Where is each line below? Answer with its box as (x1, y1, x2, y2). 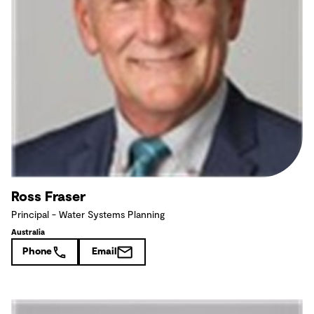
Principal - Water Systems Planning (11, 210, 165, 221)
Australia (11, 228, 45, 237)
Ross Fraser (11, 190, 86, 205)
